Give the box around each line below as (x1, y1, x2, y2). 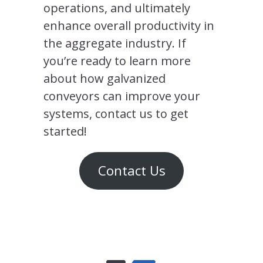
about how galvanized (43, 70, 166, 86)
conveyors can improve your (43, 87, 200, 104)
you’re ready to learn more (43, 52, 191, 69)
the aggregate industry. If (43, 35, 186, 51)
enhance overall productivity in (43, 17, 214, 33)
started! (43, 123, 87, 139)
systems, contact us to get (43, 105, 188, 122)
